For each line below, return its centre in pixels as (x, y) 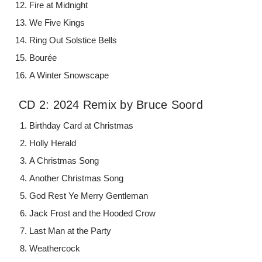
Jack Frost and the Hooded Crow (93, 213)
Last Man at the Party (70, 231)
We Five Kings (57, 23)
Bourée (43, 58)
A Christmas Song (64, 161)
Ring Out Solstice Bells (73, 40)
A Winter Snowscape (69, 75)
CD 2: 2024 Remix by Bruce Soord (111, 105)
